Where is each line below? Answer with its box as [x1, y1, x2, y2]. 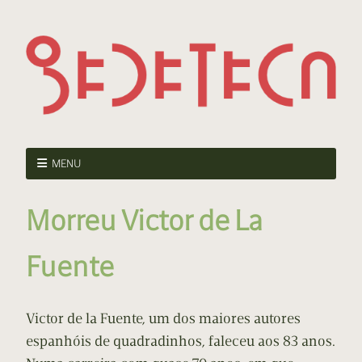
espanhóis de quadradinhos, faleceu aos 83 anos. [26, 332, 335, 351]
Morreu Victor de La [26, 203, 263, 238]
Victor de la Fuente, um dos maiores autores [26, 309, 301, 328]
